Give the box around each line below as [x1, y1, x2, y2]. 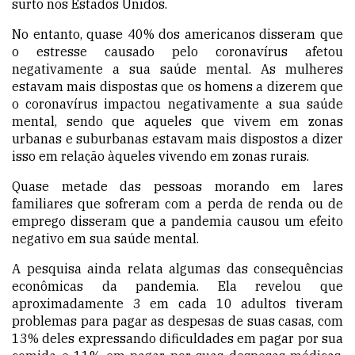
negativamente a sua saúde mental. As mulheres [12, 61, 343, 78]
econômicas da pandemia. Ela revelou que [12, 278, 343, 295]
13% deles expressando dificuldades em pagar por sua [12, 330, 343, 347]
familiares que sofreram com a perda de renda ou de [12, 196, 343, 212]
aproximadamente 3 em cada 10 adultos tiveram [12, 296, 343, 312]
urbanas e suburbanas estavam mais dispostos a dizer [12, 131, 343, 147]
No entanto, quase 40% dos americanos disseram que [12, 26, 343, 43]
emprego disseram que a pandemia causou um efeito [12, 213, 343, 230]
